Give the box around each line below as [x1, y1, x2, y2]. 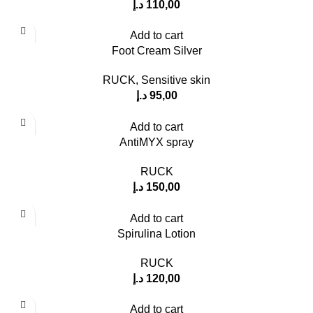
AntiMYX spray [119, 136, 194, 149]
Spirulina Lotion [117, 227, 196, 240]
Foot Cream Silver [111, 45, 202, 57]
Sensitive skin [141, 74, 210, 87]
